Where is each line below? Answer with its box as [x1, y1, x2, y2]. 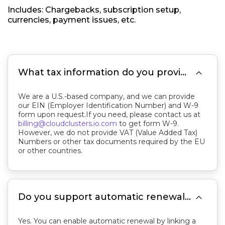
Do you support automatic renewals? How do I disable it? [185, 191, 191, 202]
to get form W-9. [117, 119, 179, 128]
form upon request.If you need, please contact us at [18, 110, 200, 119]
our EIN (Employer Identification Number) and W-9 [18, 101, 198, 110]
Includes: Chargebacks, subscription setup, [8, 5, 181, 15]
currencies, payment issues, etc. [8, 15, 136, 25]
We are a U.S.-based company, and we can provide [18, 92, 195, 101]
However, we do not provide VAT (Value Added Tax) [18, 128, 197, 137]
